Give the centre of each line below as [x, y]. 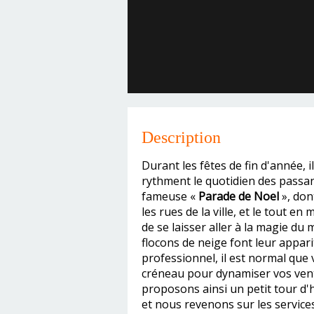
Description [181, 137]
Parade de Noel [239, 196]
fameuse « [170, 196]
